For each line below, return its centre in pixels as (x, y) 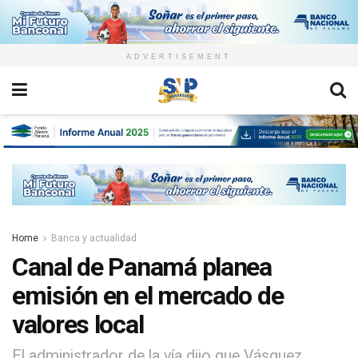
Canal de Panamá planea (142, 267)
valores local (78, 324)
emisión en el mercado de (148, 295)
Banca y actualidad (94, 238)
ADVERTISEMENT (179, 57)
